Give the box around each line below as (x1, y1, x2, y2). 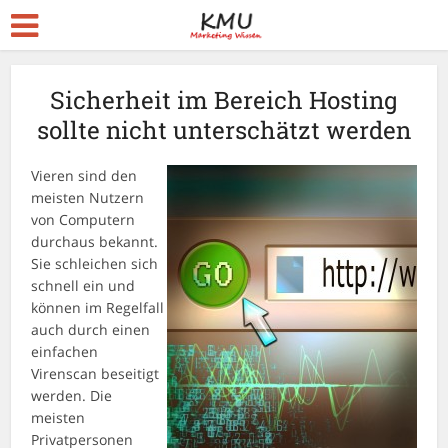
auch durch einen (31, 320, 151, 339)
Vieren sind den (31, 166, 138, 185)
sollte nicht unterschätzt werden (37, 114, 411, 146)
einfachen (31, 342, 99, 361)
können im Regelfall (31, 298, 165, 317)
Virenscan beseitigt (31, 364, 160, 383)
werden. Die (31, 386, 113, 405)
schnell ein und (31, 276, 136, 295)
